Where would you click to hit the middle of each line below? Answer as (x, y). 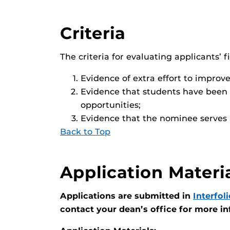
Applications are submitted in (127, 196)
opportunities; (111, 105)
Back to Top (85, 132)
